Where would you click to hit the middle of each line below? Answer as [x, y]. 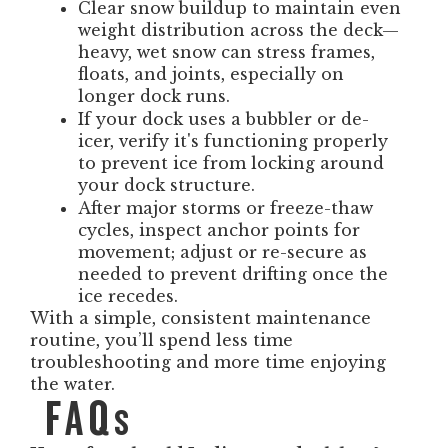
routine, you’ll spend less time [161, 340]
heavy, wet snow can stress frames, [226, 52]
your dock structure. [166, 185]
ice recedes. [128, 296]
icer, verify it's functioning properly [233, 141]
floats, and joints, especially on [211, 74]
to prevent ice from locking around [231, 163]
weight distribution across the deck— [238, 30]
